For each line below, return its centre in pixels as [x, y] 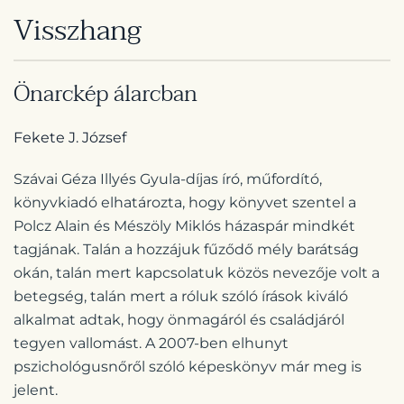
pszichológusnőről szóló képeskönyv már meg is [188, 367]
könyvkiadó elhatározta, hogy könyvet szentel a [185, 203]
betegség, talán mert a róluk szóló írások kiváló [181, 297]
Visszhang [78, 31]
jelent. [36, 390]
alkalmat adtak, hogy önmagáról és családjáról [179, 320]
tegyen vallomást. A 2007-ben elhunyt [151, 344]
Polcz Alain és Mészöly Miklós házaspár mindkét [184, 226]
